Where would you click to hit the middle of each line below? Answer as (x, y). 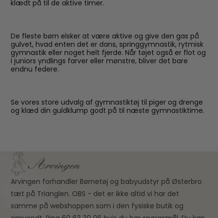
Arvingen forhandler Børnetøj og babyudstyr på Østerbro (107, 182)
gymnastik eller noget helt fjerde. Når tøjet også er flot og (109, 53)
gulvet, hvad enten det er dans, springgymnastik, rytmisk (107, 44)
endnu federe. (35, 69)
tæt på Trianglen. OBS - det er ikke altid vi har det (95, 194)
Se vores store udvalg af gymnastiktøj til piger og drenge (107, 102)
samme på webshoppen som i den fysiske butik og (97, 206)
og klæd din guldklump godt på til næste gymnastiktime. (108, 110)
